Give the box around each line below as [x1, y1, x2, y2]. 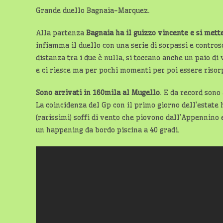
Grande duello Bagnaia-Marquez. [36, 6, 150, 15]
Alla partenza [36, 28, 86, 37]
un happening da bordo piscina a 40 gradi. [36, 125, 180, 134]
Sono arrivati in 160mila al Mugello [36, 88, 160, 97]
